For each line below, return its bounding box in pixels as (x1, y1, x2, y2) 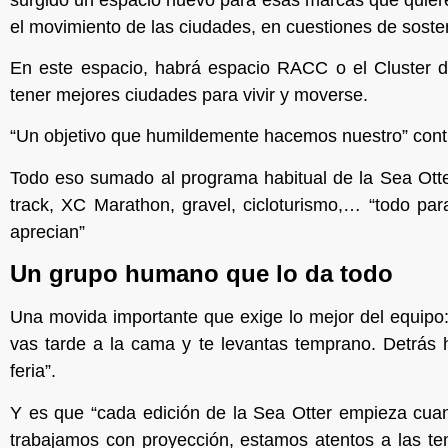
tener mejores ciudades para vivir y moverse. (10, 84, 368, 105)
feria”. (10, 361, 56, 382)
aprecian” (10, 221, 85, 242)
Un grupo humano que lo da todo (10, 260, 393, 288)
